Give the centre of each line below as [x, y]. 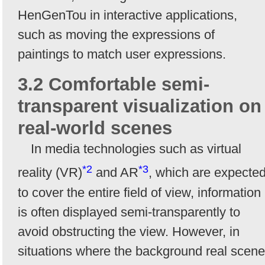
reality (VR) [50, 173]
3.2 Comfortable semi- [114, 85]
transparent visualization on [140, 106]
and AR [115, 173]
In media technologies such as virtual [136, 149]
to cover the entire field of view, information [139, 192]
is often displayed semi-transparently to [129, 212]
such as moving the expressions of [116, 35]
